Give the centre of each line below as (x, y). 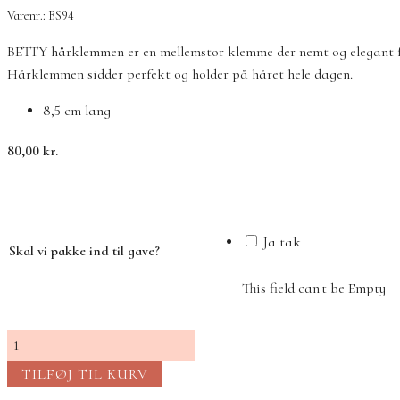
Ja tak (280, 242)
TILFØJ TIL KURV (85, 375)
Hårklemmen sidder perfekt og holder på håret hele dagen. (180, 75)
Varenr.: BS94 (41, 16)
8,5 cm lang (77, 111)
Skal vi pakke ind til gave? (84, 251)
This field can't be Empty (314, 289)
